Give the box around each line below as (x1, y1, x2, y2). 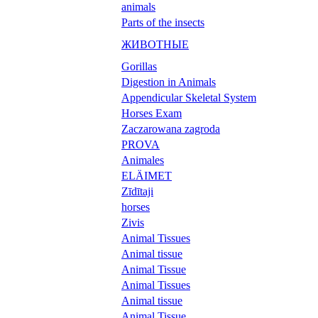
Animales (121, 153, 164, 166)
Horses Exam (121, 106, 182, 119)
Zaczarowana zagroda (121, 122, 220, 135)
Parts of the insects (121, 16, 204, 28)
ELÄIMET (121, 169, 172, 182)
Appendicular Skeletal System (121, 91, 256, 104)
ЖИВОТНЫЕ (121, 38, 189, 50)
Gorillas (121, 60, 157, 72)
